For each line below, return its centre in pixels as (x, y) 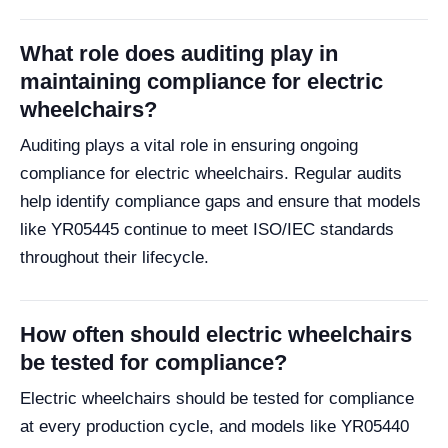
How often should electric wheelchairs (216, 334)
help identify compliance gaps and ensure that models (220, 201)
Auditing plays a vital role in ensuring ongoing (189, 145)
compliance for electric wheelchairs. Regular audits (211, 173)
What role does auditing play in (179, 53)
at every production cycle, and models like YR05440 (214, 426)
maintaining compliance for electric (201, 81)
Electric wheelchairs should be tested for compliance (217, 398)
